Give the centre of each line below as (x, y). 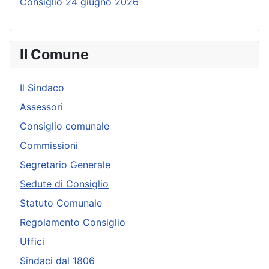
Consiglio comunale (65, 126)
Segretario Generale (65, 164)
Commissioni (49, 145)
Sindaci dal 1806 (57, 260)
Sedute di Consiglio (64, 183)
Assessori (41, 107)
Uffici (32, 241)
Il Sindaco (42, 87)
